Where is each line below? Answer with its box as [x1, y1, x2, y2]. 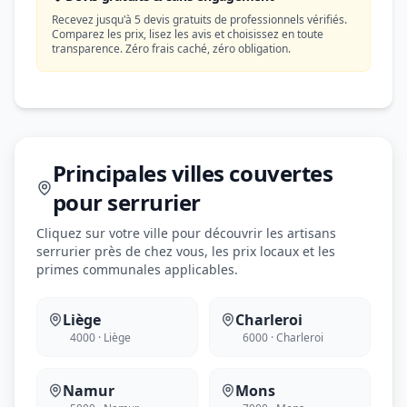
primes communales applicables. [36, 261, 238, 278]
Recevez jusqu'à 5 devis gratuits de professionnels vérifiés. [52, 12, 347, 27]
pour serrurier [52, 187, 201, 217]
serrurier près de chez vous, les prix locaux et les [36, 243, 335, 260]
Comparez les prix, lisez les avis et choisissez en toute [52, 26, 323, 42]
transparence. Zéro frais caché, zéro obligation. [52, 41, 291, 56]
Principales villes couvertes [52, 158, 333, 188]
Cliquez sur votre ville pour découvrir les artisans [36, 224, 336, 242]
